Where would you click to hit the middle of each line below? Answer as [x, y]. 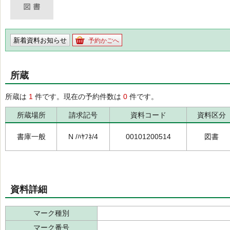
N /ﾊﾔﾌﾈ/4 [83, 137]
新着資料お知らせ [40, 40]
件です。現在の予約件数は [78, 97]
